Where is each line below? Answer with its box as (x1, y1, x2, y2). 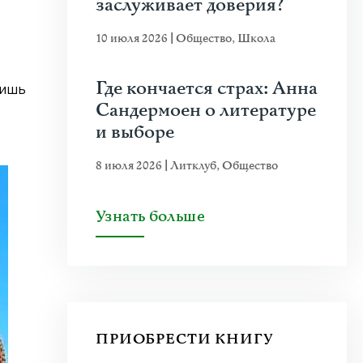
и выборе (96, 121, 174, 144)
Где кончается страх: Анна (96, 77, 318, 100)
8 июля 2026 (96, 158, 164, 173)
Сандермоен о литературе (96, 99, 316, 122)
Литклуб (170, 158, 216, 173)
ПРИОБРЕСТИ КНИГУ (96, 330, 274, 348)
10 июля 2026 (96, 31, 170, 46)
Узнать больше (96, 207, 205, 227)
